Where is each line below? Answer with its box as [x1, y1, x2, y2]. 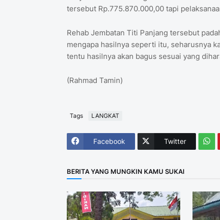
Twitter [164, 137, 186, 146]
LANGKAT [91, 112, 119, 120]
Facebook [93, 137, 125, 146]
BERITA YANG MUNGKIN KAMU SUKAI [66, 167, 185, 176]
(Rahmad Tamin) [66, 75, 123, 85]
